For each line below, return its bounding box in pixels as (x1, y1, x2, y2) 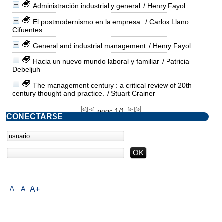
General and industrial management (32, 41, 146, 50)
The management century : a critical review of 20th (32, 81, 192, 89)
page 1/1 (95, 106, 127, 114)
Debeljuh (12, 65, 40, 73)
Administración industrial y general (32, 1, 140, 10)
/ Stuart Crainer (105, 89, 155, 97)
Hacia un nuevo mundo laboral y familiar (32, 57, 159, 65)
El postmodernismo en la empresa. (32, 17, 142, 26)
